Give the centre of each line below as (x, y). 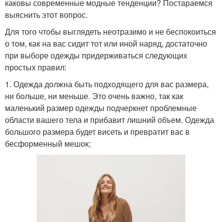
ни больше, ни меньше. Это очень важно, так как (94, 96)
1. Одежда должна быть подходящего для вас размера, (107, 84)
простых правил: (36, 67)
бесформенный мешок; (48, 143)
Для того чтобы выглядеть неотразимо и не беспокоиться (111, 31)
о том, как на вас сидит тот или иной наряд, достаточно (106, 43)
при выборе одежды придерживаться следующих (96, 55)
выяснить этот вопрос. (46, 14)
